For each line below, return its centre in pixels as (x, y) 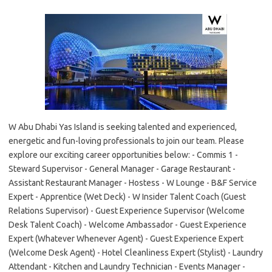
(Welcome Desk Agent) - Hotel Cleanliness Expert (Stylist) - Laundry (136, 253)
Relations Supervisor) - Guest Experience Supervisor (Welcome (127, 211)
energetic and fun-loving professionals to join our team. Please (126, 141)
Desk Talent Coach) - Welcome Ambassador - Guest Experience (127, 225)
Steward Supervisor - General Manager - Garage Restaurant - (122, 169)
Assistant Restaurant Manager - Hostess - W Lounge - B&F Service (133, 183)
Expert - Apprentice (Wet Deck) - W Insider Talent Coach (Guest (127, 197)
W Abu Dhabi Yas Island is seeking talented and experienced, (123, 127)
